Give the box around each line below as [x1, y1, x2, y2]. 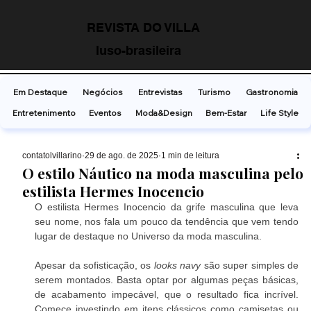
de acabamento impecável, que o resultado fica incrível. [35, 288, 299, 300]
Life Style [260, 107, 299, 118]
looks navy [151, 259, 201, 271]
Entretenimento [12, 107, 76, 118]
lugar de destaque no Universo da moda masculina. [35, 230, 262, 242]
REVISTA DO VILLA [87, 20, 201, 35]
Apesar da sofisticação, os [35, 259, 151, 271]
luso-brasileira [96, 42, 182, 58]
